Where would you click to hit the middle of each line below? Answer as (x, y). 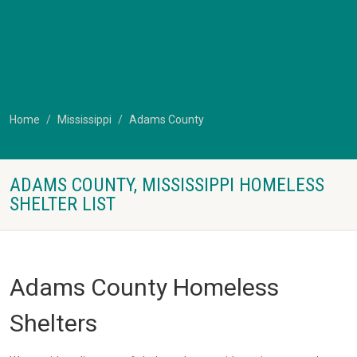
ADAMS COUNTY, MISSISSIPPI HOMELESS (167, 185)
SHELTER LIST (63, 204)
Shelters (53, 323)
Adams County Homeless (144, 287)
